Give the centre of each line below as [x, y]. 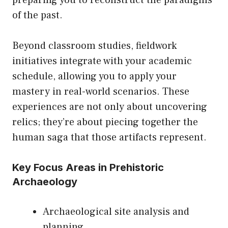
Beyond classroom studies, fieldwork [94, 46]
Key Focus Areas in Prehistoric [88, 168]
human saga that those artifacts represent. [109, 138]
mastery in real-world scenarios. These [101, 92]
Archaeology [45, 182]
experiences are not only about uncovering [110, 107]
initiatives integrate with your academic [102, 61]
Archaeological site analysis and [116, 212]
